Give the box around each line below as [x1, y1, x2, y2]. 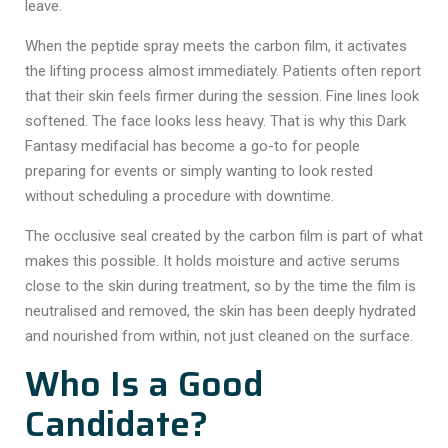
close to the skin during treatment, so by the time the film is [25, 277, 416, 295]
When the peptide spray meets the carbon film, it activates [25, 37, 407, 55]
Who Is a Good [25, 356, 263, 411]
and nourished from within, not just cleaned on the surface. [25, 327, 413, 345]
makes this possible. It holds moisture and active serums [25, 252, 400, 270]
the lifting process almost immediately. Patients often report [25, 62, 421, 80]
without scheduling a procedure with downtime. [25, 187, 334, 205]
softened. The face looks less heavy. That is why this [25, 112, 377, 130]
